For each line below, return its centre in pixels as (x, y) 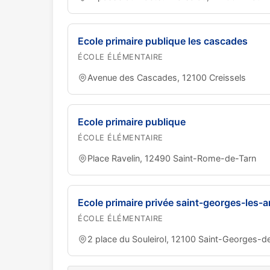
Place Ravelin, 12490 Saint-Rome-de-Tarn (172, 158)
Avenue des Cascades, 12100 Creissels (167, 77)
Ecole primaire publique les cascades (163, 41)
